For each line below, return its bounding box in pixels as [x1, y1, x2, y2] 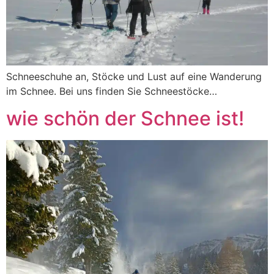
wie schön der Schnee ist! [6, 106, 244, 131]
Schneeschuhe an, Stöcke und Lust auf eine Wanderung [6, 70, 262, 83]
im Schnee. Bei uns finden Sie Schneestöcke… [6, 84, 217, 97]
